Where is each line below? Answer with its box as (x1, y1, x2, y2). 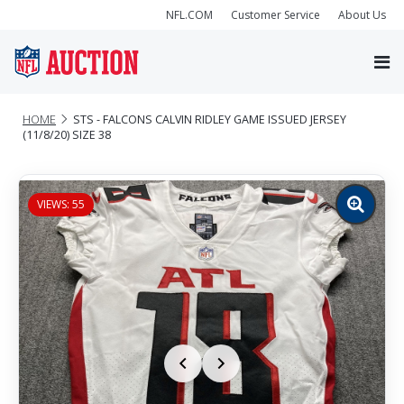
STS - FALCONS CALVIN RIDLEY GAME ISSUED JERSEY (73, 111, 346, 127)
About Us (338, 6, 386, 23)
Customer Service (231, 6, 320, 23)
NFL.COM (166, 6, 213, 23)
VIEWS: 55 (37, 196, 85, 212)
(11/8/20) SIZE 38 (23, 126, 111, 142)
